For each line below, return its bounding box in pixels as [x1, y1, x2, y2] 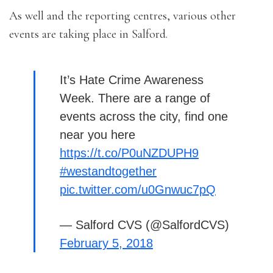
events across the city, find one [60, 110, 228, 123]
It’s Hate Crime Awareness [60, 73, 204, 87]
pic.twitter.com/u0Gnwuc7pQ [60, 183, 216, 196]
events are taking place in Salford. [9, 27, 168, 41]
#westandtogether [60, 165, 157, 178]
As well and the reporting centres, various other [9, 9, 236, 23]
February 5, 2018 [60, 236, 153, 250]
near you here [60, 128, 135, 141]
